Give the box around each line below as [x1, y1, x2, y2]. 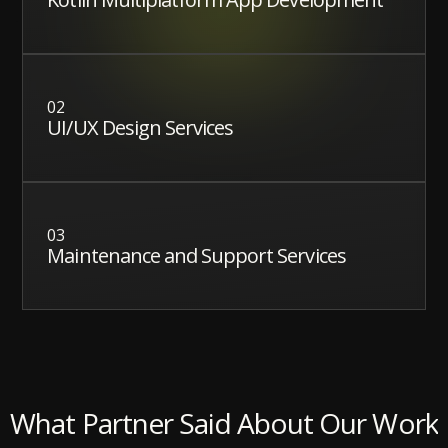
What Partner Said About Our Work [10, 404, 438, 443]
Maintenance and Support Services [47, 242, 346, 270]
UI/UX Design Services [47, 114, 234, 142]
